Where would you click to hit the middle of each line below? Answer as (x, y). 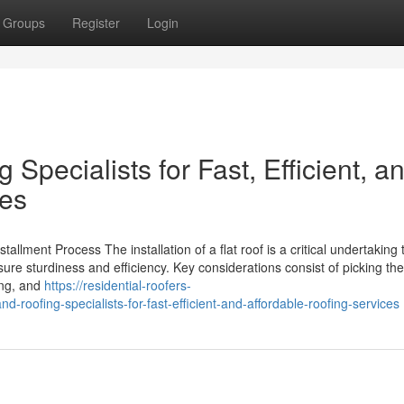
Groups (24, 23)
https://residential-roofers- (118, 285)
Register (96, 23)
